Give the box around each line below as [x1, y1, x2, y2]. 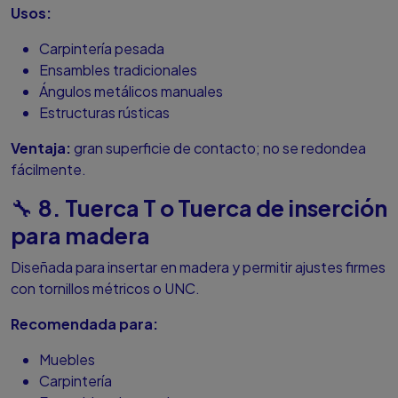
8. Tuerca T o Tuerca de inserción [38, 194, 387, 223]
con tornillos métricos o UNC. [11, 279, 200, 298]
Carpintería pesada [39, 39, 164, 59]
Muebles [39, 350, 95, 370]
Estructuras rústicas [39, 103, 170, 123]
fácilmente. [11, 160, 86, 179]
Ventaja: [11, 139, 71, 158]
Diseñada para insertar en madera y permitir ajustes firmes [11, 258, 386, 277]
